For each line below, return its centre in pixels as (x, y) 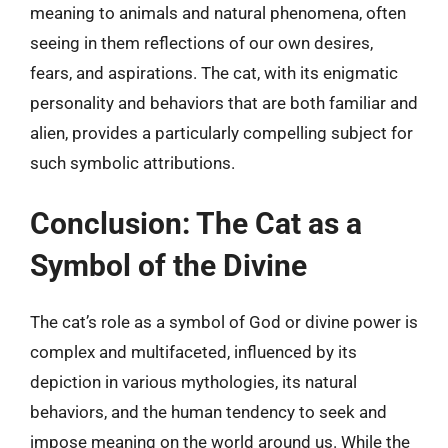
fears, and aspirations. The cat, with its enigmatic (214, 72)
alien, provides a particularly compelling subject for (221, 132)
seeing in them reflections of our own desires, (201, 42)
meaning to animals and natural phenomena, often (218, 12)
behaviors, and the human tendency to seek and (208, 412)
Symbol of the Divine (168, 265)
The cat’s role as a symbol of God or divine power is (224, 322)
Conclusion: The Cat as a (196, 223)
